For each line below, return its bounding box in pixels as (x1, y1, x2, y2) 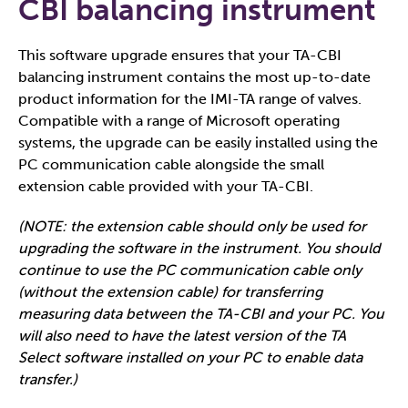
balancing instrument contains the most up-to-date (18, 68, 371, 86)
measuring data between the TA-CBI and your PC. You (18, 305, 384, 322)
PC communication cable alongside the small (18, 156, 324, 173)
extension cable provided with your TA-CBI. (18, 178, 317, 195)
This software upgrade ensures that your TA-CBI (18, 46, 342, 64)
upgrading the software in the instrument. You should (18, 240, 381, 257)
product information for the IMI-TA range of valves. (18, 90, 362, 107)
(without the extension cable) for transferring (18, 283, 322, 301)
